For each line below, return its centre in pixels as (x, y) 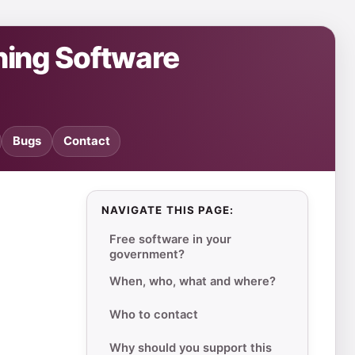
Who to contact (153, 314)
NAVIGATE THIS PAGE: (168, 210)
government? (147, 255)
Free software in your (170, 240)
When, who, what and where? (192, 281)
